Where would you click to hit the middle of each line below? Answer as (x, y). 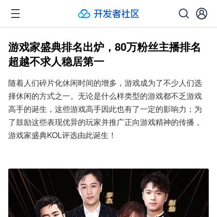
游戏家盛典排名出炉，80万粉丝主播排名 (105, 46)
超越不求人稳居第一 (56, 61)
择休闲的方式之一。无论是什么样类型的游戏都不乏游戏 (105, 96)
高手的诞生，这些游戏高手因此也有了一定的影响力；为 (105, 109)
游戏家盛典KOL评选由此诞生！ (62, 135)
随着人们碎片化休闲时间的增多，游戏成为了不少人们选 (105, 83)
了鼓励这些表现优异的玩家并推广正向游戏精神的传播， (105, 122)
